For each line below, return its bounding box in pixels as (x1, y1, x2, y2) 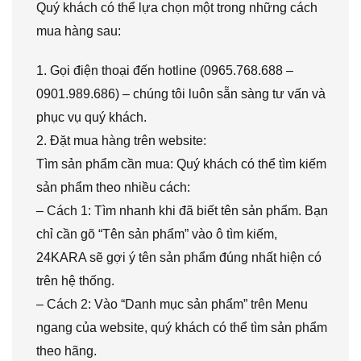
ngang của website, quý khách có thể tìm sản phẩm (36, 321, 327, 335)
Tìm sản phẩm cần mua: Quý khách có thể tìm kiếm (36, 157, 326, 172)
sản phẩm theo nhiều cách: (36, 180, 190, 195)
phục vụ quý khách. (36, 110, 147, 125)
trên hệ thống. (36, 274, 114, 288)
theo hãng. (36, 344, 97, 359)
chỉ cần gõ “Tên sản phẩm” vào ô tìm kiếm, (36, 227, 277, 242)
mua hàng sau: (36, 23, 121, 38)
